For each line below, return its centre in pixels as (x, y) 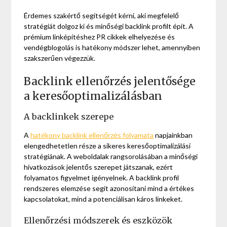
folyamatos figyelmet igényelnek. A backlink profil (102, 178)
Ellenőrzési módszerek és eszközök (98, 221)
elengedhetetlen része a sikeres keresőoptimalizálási (107, 146)
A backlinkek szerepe (69, 117)
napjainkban (173, 135)
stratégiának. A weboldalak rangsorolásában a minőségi (111, 157)
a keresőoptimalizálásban (93, 96)
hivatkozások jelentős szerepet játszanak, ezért (99, 167)
